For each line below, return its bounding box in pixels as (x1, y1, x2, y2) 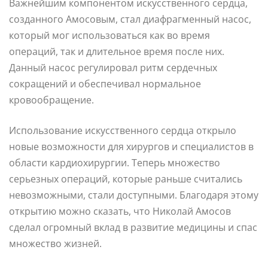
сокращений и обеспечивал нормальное (9, 77, 201, 90)
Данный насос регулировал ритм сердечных (9, 60, 217, 74)
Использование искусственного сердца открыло (9, 123, 236, 137)
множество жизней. (9, 236, 102, 250)
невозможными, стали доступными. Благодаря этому (9, 188, 258, 202)
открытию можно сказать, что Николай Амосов (9, 204, 231, 218)
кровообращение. (9, 93, 94, 106)
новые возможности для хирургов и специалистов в (9, 139, 254, 153)
